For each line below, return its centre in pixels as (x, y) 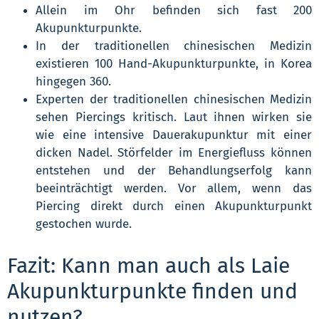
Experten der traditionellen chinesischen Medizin (174, 99)
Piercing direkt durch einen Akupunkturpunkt (174, 206)
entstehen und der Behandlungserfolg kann (174, 170)
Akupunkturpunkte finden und (152, 291)
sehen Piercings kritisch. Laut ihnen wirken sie (174, 117)
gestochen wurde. (84, 224)
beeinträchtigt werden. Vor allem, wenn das (174, 188)
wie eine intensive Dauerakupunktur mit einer (174, 135)
